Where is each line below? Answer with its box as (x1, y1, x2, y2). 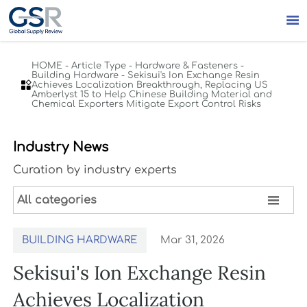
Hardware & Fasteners (135, 60, 238, 71)
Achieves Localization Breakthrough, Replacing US (32, 79, 269, 90)
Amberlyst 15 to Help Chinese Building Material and (32, 89, 273, 99)
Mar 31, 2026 (160, 234, 225, 247)
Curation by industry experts (12, 164, 177, 177)
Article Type (71, 60, 127, 71)
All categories (16, 194, 97, 207)
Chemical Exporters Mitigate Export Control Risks (32, 99, 262, 109)
